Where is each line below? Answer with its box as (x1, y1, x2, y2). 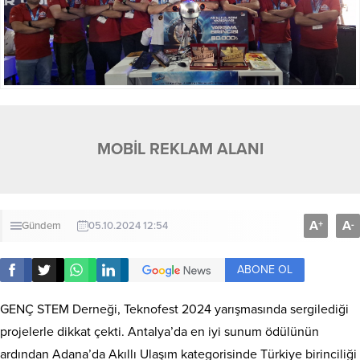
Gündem (22, 219, 61, 232)
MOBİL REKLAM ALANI (96, 139, 264, 159)
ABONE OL (237, 262, 292, 276)
